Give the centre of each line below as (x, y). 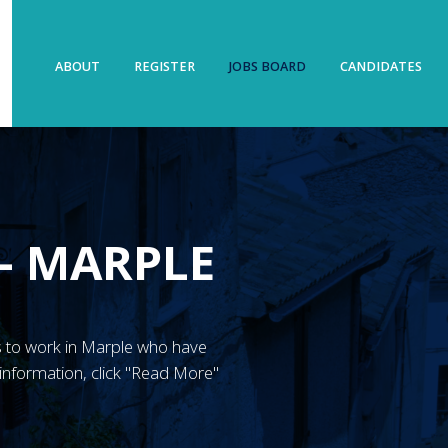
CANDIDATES (380, 66)
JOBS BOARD (267, 66)
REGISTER (165, 66)
